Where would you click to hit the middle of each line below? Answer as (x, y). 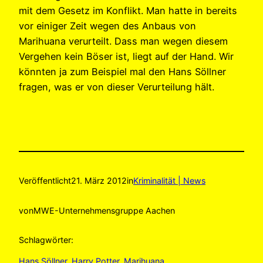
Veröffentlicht (45, 181)
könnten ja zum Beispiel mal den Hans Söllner (122, 71)
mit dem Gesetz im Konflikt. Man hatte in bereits (128, 10)
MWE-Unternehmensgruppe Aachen (104, 210)
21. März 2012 (99, 181)
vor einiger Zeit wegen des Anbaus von (107, 26)
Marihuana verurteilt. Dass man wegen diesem (123, 41)
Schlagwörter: (46, 240)
